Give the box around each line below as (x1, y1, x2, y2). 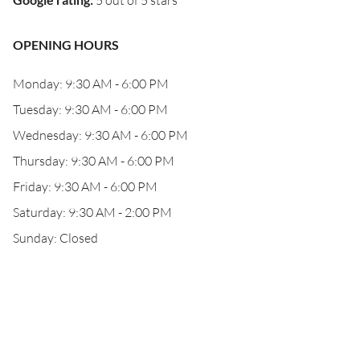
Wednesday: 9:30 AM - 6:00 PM (13, 127, 188, 143)
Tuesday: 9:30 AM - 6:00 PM (13, 101, 168, 117)
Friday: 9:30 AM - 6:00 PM (13, 178, 157, 194)
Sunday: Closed (13, 230, 98, 246)
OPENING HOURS (13, 37, 119, 52)
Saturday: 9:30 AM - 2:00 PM (13, 204, 172, 220)
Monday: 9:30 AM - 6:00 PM (13, 76, 169, 92)
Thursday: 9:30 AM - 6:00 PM (13, 153, 174, 169)
